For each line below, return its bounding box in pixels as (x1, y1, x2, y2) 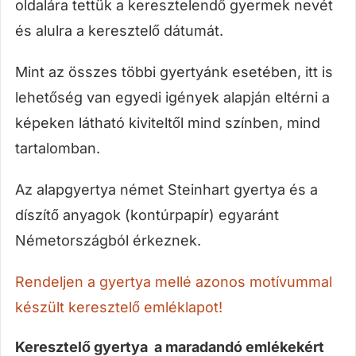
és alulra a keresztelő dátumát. (14, 21, 223, 39)
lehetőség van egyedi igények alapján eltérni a (14, 88, 330, 106)
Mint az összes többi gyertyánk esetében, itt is (14, 63, 333, 80)
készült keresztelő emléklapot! (14, 298, 222, 315)
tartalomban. (14, 139, 100, 157)
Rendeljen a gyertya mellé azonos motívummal (14, 273, 332, 290)
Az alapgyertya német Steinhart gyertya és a (14, 180, 318, 198)
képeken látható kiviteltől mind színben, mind (14, 114, 320, 131)
